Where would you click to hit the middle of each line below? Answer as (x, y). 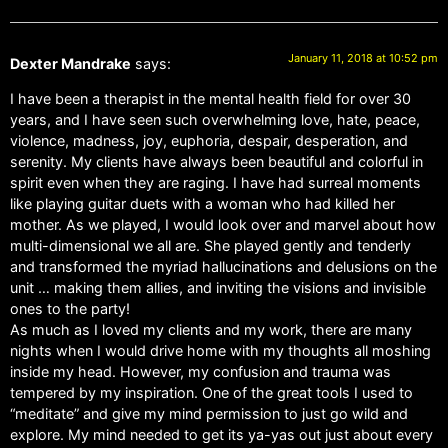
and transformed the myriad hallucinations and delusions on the (223, 267)
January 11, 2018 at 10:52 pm (363, 57)
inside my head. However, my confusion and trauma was (200, 372)
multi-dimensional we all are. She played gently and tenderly (210, 246)
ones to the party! (70, 309)
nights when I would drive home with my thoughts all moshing (220, 351)
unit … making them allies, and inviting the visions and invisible (218, 288)
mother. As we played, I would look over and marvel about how (223, 225)
